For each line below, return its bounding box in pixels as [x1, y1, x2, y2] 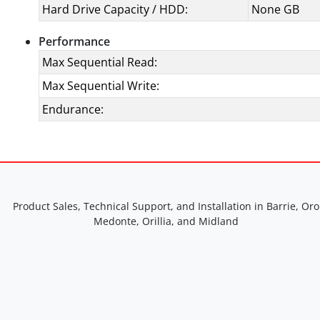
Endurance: [42, 101, 104, 117]
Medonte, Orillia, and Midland [93, 214, 239, 228]
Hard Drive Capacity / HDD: [42, 1, 188, 17]
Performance [39, 34, 110, 49]
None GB [251, 1, 299, 17]
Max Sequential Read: [42, 54, 157, 70]
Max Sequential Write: [42, 78, 159, 94]
